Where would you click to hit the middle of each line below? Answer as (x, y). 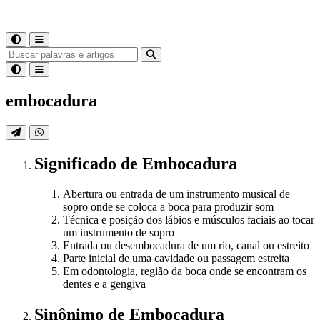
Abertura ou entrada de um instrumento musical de (176, 194)
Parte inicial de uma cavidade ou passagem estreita (176, 258)
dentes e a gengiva (104, 284)
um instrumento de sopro (119, 232)
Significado (77, 163)
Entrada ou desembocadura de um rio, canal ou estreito (186, 245)
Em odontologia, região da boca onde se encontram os (185, 271)
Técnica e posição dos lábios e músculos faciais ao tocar (189, 219)
